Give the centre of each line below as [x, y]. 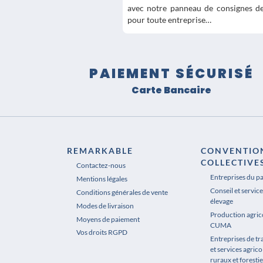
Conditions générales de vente [122, 192]
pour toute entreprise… [169, 20]
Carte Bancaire [171, 90]
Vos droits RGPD [102, 232]
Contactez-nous [101, 166]
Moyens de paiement [108, 219]
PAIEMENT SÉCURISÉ [171, 73]
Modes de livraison [105, 205]
